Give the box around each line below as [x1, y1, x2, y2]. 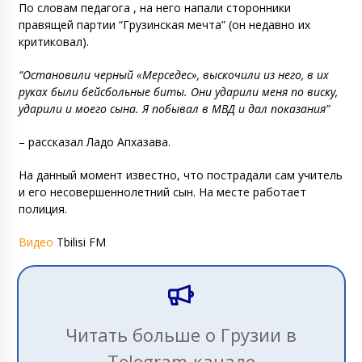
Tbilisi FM [53, 234, 106, 250]
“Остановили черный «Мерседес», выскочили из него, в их [18, 67, 329, 83]
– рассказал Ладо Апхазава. [18, 134, 170, 150]
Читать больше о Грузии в [65, 322, 297, 347]
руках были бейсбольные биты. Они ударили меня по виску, [18, 84, 338, 100]
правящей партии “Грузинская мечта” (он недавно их [18, 17, 310, 33]
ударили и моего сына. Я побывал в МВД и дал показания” [18, 101, 330, 117]
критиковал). [18, 34, 89, 50]
